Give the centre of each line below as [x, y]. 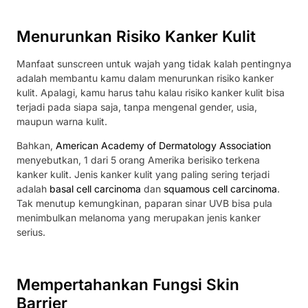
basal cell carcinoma [95, 189]
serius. [31, 232]
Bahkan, [36, 146]
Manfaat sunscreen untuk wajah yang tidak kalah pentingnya [154, 63]
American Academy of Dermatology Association [163, 146]
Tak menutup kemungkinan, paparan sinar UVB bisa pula [144, 203]
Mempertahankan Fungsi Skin [128, 285]
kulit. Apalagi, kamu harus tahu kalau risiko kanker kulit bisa [151, 92]
